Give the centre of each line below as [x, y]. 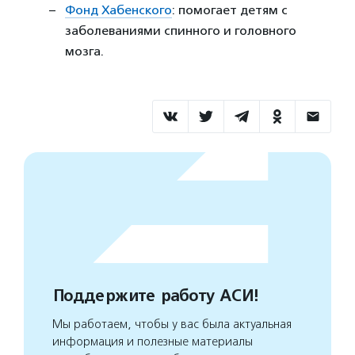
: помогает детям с [230, 10]
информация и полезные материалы [153, 341]
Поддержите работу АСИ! [155, 296]
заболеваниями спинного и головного [181, 30]
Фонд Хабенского [118, 10]
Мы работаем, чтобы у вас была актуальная [172, 324]
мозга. [84, 51]
